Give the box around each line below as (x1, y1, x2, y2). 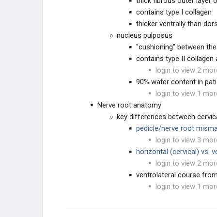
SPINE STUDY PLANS (64, 47, 122, 55)
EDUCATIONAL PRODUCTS (63, 24, 145, 31)
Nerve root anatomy (97, 101, 161, 109)
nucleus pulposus (117, 31, 172, 40)
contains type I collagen (136, 8, 212, 16)
